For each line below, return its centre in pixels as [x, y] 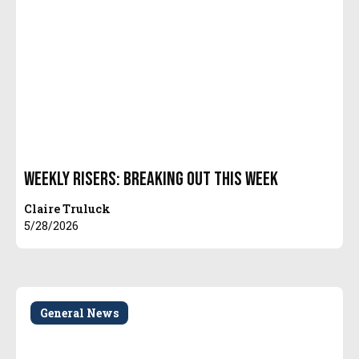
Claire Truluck [68, 208]
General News [80, 313]
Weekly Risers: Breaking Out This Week [151, 179]
